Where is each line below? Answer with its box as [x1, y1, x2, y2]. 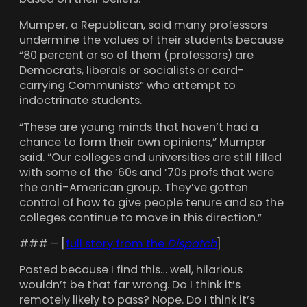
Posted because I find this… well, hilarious [19, 262, 243, 278]
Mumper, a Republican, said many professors [19, 17, 267, 34]
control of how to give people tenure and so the [19, 194, 284, 210]
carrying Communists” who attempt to [19, 77, 236, 94]
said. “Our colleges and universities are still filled [19, 149, 282, 165]
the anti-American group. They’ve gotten [19, 179, 248, 195]
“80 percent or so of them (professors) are [19, 47, 254, 64]
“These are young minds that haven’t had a [19, 119, 258, 135]
